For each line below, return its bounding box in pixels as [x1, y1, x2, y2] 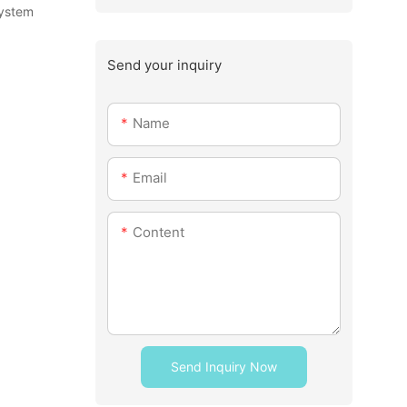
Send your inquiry [106, 55, 222, 74]
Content [132, 223, 184, 242]
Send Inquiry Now [170, 359, 277, 375]
